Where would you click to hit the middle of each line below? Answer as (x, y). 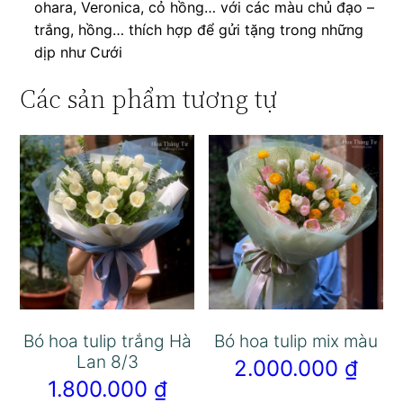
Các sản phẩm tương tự (149, 99)
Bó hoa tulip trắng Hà (107, 340)
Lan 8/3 (107, 361)
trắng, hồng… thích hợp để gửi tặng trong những (199, 29)
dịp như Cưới (79, 52)
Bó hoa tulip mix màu (296, 340)
